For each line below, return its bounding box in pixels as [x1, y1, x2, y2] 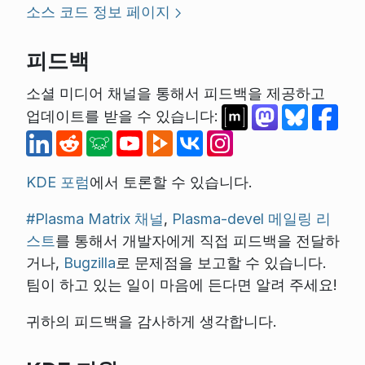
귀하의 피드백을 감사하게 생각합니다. [25, 312, 276, 330]
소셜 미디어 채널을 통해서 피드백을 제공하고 [25, 84, 325, 102]
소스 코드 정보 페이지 [25, 2, 170, 20]
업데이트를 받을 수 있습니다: [25, 107, 222, 125]
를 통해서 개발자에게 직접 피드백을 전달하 [55, 231, 340, 249]
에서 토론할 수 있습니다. [89, 173, 252, 191]
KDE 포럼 [25, 173, 90, 191]
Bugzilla [63, 253, 116, 271]
